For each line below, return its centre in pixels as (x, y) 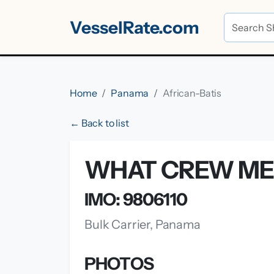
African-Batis (192, 93)
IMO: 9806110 (136, 199)
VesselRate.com (135, 27)
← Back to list (99, 123)
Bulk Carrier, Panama (143, 224)
